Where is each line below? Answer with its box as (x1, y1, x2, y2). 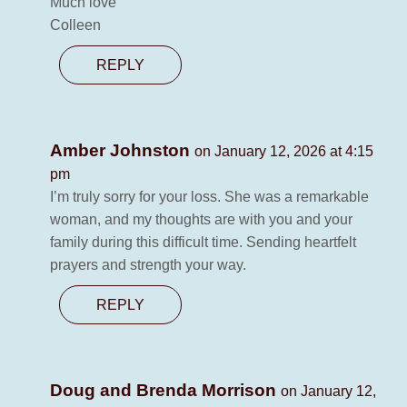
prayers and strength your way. (50, 257, 246, 273)
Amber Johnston (50, 141, 194, 161)
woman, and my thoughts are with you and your (50, 212, 352, 228)
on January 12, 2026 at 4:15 (194, 144, 373, 160)
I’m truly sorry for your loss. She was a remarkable (50, 189, 369, 205)
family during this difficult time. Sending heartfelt (50, 234, 356, 251)
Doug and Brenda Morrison (50, 381, 281, 401)
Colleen (50, 17, 101, 34)
